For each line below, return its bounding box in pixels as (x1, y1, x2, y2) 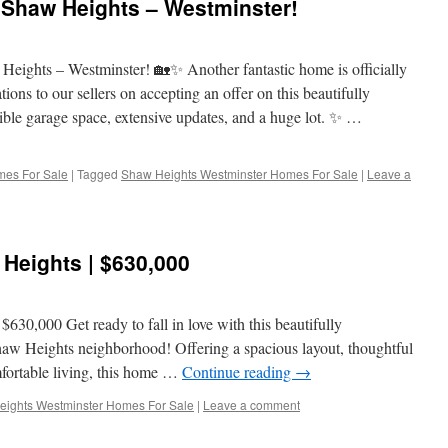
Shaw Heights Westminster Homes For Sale (121, 165, 358, 182)
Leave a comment (203, 396, 300, 413)
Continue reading (182, 361, 295, 382)
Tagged (77, 165, 118, 182)
